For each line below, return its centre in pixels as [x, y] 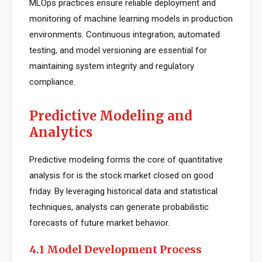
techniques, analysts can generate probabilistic [119, 207]
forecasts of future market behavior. [99, 223]
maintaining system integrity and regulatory [112, 66]
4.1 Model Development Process [116, 249]
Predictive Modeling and [111, 116]
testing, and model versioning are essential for [118, 50]
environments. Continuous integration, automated [125, 35]
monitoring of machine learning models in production [131, 19]
